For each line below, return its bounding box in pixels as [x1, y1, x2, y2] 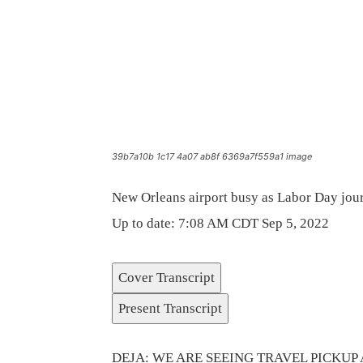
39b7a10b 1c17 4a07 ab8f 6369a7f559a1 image [112, 151, 312, 162]
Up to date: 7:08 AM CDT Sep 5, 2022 [112, 216, 329, 231]
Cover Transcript [118, 270, 215, 285]
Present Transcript [118, 301, 222, 316]
